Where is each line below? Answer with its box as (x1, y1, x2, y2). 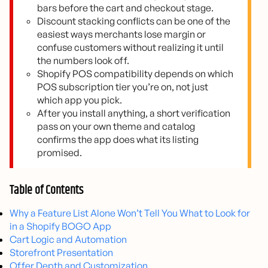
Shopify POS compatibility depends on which (37, 68, 233, 80)
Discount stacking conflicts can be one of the (37, 15, 230, 28)
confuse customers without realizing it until (37, 41, 224, 54)
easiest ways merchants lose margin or (37, 28, 206, 41)
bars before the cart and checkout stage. (37, 2, 214, 14)
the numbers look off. (37, 54, 129, 67)
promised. (37, 147, 82, 159)
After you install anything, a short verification (37, 107, 230, 120)
